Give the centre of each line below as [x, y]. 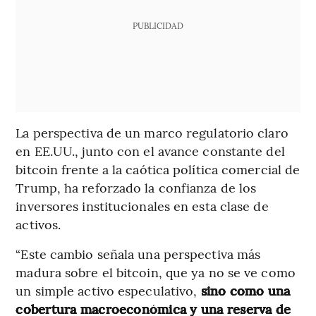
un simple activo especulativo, [108, 290]
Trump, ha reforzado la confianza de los [136, 187]
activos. [38, 224]
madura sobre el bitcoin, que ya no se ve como [156, 272]
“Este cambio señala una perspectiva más [138, 253]
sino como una [245, 290]
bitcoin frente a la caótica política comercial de [158, 169]
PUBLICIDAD [158, 25]
